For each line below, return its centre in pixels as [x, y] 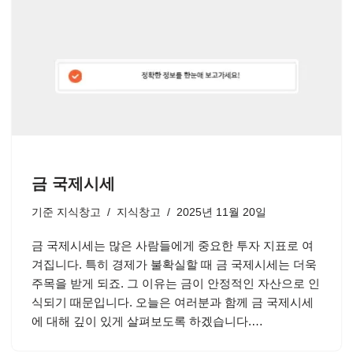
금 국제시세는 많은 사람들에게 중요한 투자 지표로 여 [173, 245]
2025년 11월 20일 [221, 212]
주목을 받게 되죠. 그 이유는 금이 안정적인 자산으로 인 [176, 283]
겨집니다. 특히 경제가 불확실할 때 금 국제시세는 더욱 [174, 264]
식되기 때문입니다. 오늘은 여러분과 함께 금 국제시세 [173, 302]
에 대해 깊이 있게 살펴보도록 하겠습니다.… [149, 321]
